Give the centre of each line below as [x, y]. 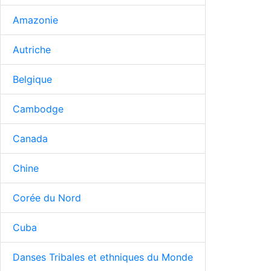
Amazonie [35, 20]
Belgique [32, 79]
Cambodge [38, 109]
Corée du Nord [47, 198]
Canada [30, 138]
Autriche [32, 49]
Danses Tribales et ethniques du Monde [103, 257]
